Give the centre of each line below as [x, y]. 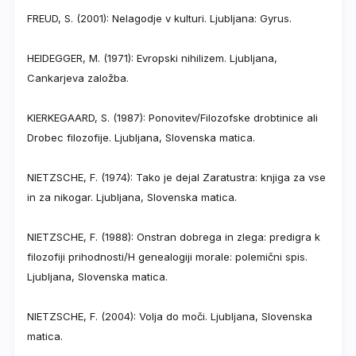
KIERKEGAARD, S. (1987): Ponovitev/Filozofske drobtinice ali [172, 118]
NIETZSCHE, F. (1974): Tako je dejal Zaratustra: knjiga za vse [176, 178]
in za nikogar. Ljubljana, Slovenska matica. [132, 197]
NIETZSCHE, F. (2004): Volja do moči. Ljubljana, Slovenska [170, 317]
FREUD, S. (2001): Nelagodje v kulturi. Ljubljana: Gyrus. [159, 19]
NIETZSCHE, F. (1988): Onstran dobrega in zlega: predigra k [174, 237]
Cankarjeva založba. [78, 78]
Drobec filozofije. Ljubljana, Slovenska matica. [141, 138]
